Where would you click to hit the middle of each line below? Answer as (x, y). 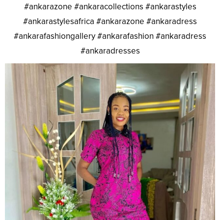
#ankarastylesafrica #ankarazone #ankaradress (110, 22)
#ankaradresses (110, 51)
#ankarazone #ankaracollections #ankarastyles (110, 7)
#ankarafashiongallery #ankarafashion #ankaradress (110, 36)
